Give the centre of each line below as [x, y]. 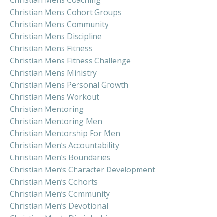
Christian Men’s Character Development [82, 169]
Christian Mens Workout [54, 97]
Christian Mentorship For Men [65, 133]
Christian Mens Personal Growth [69, 85]
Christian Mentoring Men [56, 121]
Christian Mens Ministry [53, 72]
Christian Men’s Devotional [59, 206]
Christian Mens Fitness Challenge [70, 60]
